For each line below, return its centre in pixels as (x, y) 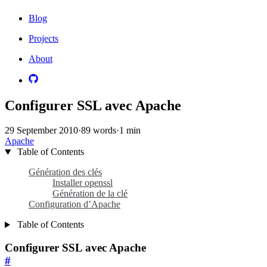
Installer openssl (83, 183)
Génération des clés (65, 172)
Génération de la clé (90, 194)
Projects (44, 38)
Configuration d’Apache (74, 204)
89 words (99, 131)
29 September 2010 (41, 131)
